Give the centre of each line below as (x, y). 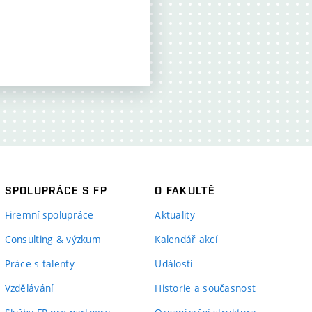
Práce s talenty (39, 264)
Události (174, 264)
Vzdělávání (29, 288)
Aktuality (175, 215)
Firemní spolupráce (49, 215)
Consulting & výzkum (53, 239)
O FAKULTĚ (185, 190)
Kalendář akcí (186, 239)
